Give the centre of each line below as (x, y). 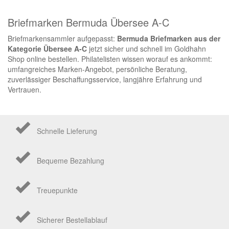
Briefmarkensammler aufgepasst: (62, 38)
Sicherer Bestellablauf (72, 220)
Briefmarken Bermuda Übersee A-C (88, 22)
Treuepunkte (57, 190)
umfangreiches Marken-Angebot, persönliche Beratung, (97, 69)
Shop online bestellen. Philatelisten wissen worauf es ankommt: (110, 59)
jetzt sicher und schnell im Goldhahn (146, 48)
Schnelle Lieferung (67, 131)
